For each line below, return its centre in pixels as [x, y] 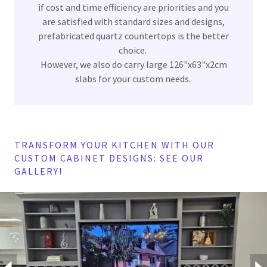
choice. [133, 50]
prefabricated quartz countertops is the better [133, 36]
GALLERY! [38, 171]
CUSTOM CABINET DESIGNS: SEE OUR [109, 158]
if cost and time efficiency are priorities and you [133, 7]
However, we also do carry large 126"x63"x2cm [133, 65]
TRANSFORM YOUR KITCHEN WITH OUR [114, 145]
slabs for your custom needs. [133, 79]
